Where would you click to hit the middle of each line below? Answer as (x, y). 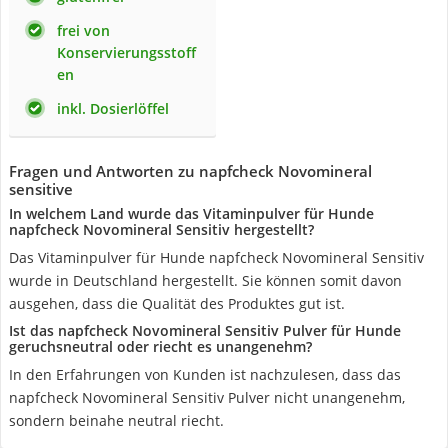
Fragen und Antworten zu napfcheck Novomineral (190, 171)
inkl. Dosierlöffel (113, 108)
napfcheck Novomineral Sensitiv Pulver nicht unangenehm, (207, 397)
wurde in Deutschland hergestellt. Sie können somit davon (205, 280)
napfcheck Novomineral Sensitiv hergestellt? (161, 229)
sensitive (41, 189)
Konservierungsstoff (126, 52)
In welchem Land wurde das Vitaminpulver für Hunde (191, 213)
